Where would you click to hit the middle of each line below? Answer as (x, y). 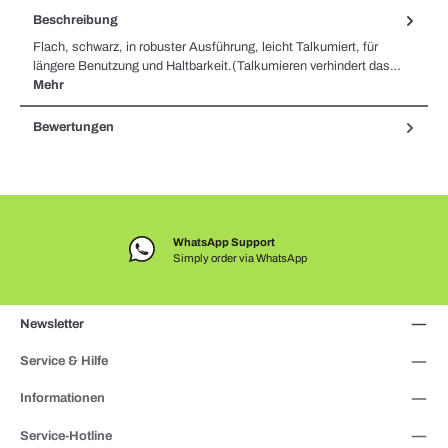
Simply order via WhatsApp (240, 257)
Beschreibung (75, 19)
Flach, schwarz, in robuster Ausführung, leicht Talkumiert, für (205, 46)
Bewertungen (73, 127)
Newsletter (52, 323)
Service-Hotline (66, 435)
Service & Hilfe (64, 361)
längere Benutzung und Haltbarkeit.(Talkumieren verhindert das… (217, 65)
